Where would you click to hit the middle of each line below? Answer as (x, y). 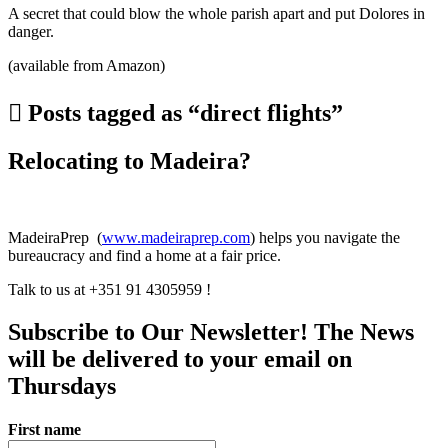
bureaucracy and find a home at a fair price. (144, 256)
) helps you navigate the (325, 238)
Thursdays (62, 385)
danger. (31, 32)
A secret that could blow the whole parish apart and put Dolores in (216, 14)
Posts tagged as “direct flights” (182, 113)
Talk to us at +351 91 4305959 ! (109, 290)
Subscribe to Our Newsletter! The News (211, 331)
